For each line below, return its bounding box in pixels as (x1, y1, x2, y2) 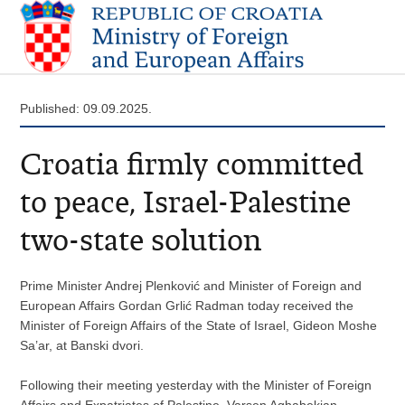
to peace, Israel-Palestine (20, 183, 352, 221)
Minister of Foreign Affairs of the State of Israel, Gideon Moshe (20, 317, 378, 333)
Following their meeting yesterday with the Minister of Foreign (20, 377, 372, 392)
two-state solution (20, 221, 262, 259)
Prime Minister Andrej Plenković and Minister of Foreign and (20, 278, 363, 293)
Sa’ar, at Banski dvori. (20, 337, 145, 353)
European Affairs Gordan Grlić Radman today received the (20, 297, 354, 313)
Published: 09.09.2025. (20, 100, 153, 116)
